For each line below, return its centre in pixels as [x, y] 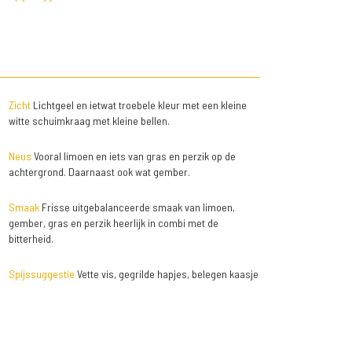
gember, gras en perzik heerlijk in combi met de [113, 223]
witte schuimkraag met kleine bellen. [89, 121]
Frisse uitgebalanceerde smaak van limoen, [137, 207]
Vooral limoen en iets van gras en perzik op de [133, 156]
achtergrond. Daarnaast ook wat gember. [99, 172]
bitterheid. [31, 239]
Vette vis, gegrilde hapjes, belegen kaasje [166, 274]
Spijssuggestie [41, 274]
